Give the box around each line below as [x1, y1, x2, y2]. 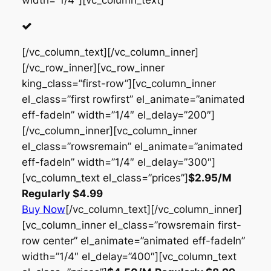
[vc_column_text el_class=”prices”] [21, 171, 188, 184]
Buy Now [21, 203, 65, 215]
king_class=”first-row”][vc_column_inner [21, 77, 216, 90]
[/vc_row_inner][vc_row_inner [21, 61, 165, 74]
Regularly [21, 187, 73, 200]
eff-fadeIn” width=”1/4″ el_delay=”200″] [21, 108, 215, 121]
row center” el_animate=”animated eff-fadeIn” [21, 234, 245, 247]
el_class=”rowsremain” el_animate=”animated [21, 140, 243, 152]
